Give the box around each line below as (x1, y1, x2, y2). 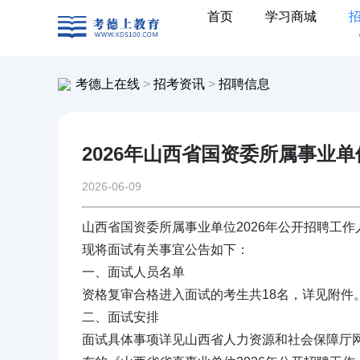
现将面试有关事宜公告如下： (82, 243, 249, 256)
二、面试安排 (82, 310, 159, 324)
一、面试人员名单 (82, 265, 185, 279)
